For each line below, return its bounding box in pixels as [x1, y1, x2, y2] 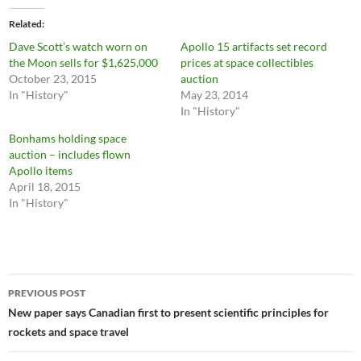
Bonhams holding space [9, 131, 127, 145]
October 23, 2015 [9, 72, 98, 85]
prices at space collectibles [180, 56, 313, 69]
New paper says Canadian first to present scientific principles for [8, 305, 329, 319]
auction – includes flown [9, 147, 131, 161]
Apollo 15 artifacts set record [180, 39, 327, 53]
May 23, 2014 [180, 88, 248, 102]
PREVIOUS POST [8, 287, 85, 299]
